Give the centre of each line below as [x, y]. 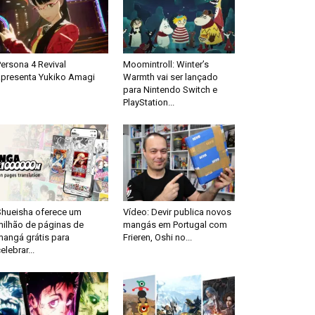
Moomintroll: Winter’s [166, 64]
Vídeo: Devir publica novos [177, 212]
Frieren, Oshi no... [157, 238]
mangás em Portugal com [175, 225]
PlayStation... [148, 102]
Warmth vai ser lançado [170, 77]
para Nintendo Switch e [170, 89]
